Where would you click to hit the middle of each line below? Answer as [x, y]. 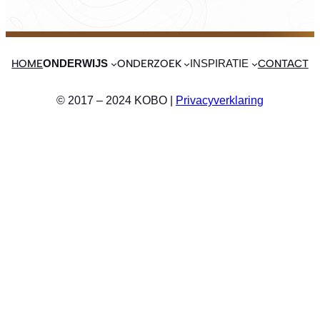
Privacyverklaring [220, 100]
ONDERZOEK [149, 63]
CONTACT [283, 63]
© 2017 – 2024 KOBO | [116, 100]
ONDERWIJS [76, 63]
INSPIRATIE [220, 63]
